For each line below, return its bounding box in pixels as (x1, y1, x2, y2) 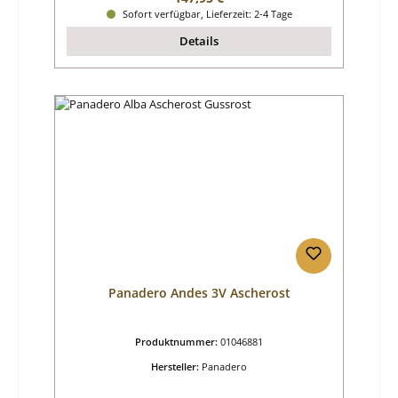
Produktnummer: (135, 335, 220, 349)
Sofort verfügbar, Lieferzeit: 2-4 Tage (119, 7, 292, 21)
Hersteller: (151, 360, 202, 374)
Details (179, 33, 219, 50)
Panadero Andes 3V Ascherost (107, 284, 291, 302)
